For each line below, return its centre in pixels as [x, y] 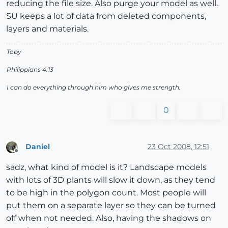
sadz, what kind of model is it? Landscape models [106, 167]
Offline [26, 155]
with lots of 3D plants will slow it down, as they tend [111, 180]
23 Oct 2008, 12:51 [178, 146]
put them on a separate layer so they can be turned [111, 205]
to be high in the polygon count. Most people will [106, 192]
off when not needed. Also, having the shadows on [109, 218]
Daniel [38, 146]
